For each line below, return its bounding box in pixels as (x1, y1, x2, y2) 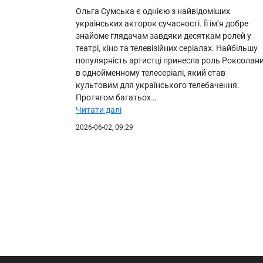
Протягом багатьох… (76, 92, 156, 102)
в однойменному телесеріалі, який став (76, 68, 225, 77)
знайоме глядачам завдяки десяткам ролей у (76, 31, 251, 41)
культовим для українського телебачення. (76, 80, 240, 90)
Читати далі (76, 104, 122, 114)
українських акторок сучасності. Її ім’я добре (76, 18, 248, 28)
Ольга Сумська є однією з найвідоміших (76, 6, 230, 16)
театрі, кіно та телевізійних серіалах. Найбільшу (76, 43, 258, 53)
